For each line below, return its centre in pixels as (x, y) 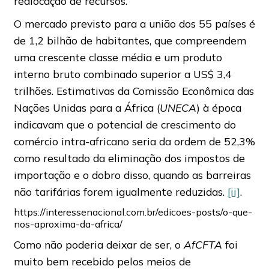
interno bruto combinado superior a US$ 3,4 (122, 74)
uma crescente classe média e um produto (118, 57)
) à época (219, 107)
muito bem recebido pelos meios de (102, 261)
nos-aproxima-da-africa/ (68, 224)
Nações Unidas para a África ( (86, 107)
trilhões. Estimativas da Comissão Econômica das (134, 90)
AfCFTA (203, 244)
